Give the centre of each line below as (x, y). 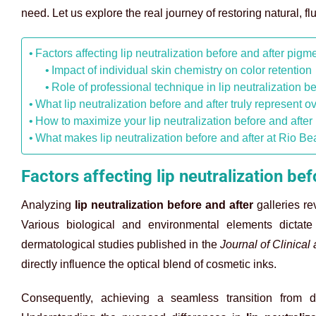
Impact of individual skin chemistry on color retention (182, 71)
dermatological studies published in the (121, 244)
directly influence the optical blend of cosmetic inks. (149, 264)
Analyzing (48, 205)
